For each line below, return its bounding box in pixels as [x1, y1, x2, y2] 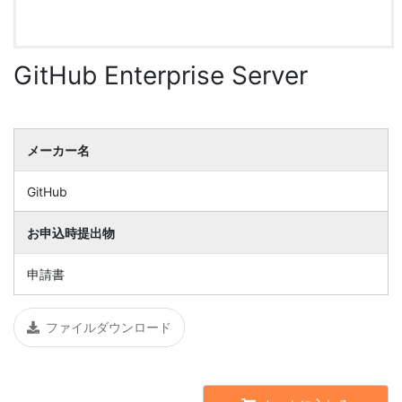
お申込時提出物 [27, 224, 115, 240]
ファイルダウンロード [46, 319, 171, 336]
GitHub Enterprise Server [13, 60, 308, 92]
